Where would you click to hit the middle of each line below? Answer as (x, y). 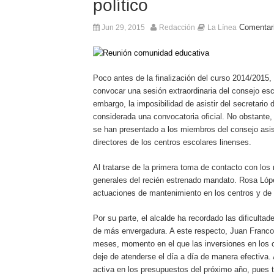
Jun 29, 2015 (122, 28)
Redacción (177, 28)
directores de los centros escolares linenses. (172, 142)
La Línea (222, 28)
